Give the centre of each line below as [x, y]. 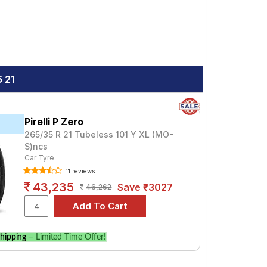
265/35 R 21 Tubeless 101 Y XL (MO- [99, 134]
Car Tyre [39, 158]
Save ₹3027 [145, 187]
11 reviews [80, 171]
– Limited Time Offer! [66, 237]
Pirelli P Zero [54, 122]
